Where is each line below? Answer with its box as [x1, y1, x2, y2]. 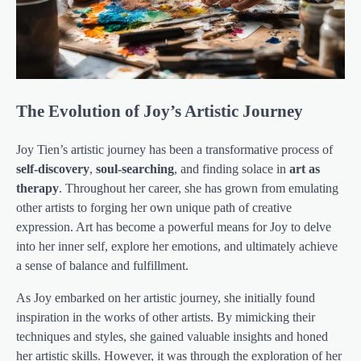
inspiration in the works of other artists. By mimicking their [16, 310, 315, 325]
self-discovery [16, 162, 89, 176]
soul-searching [96, 162, 174, 176]
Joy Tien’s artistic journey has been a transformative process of [16, 143, 333, 157]
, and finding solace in [174, 162, 289, 176]
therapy [16, 181, 59, 196]
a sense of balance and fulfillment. [16, 259, 189, 273]
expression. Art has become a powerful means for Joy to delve [16, 220, 331, 234]
